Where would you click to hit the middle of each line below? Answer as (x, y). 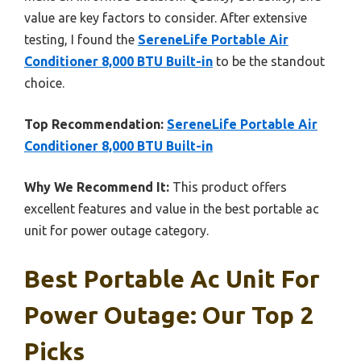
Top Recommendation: (94, 124)
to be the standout (269, 61)
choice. (44, 83)
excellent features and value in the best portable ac (172, 208)
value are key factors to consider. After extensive (166, 17)
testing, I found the (81, 39)
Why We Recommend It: (97, 187)
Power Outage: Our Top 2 (169, 315)
